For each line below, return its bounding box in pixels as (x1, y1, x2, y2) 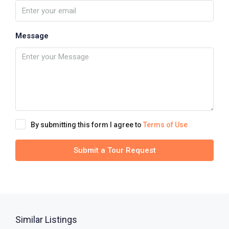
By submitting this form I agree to (31, 121, 143, 129)
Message (15, 31, 49, 41)
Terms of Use (143, 121, 188, 129)
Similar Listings (15, 214, 77, 225)
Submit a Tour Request (73, 146, 156, 155)
